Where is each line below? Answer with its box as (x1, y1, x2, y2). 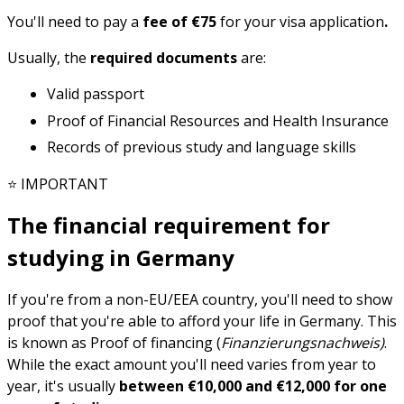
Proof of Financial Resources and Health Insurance (47, 110, 389, 131)
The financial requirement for (7, 210, 330, 241)
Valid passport (47, 84, 144, 105)
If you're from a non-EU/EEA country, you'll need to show (7, 289, 392, 310)
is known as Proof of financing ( (7, 333, 221, 353)
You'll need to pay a (7, 12, 142, 32)
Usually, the (7, 48, 90, 69)
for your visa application (220, 12, 384, 32)
